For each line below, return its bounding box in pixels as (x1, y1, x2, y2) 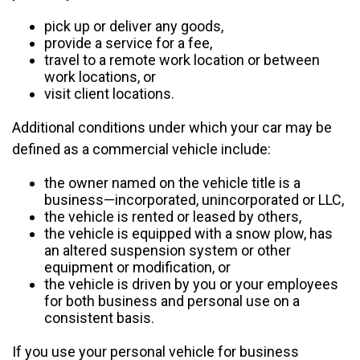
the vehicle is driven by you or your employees (44, 276, 338, 292)
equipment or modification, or (44, 259, 231, 276)
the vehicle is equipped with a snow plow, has (44, 225, 333, 242)
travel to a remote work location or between (44, 51, 320, 68)
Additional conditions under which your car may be (12, 119, 332, 136)
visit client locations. (44, 85, 174, 102)
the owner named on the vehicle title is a (44, 174, 301, 191)
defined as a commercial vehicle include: (12, 141, 271, 157)
